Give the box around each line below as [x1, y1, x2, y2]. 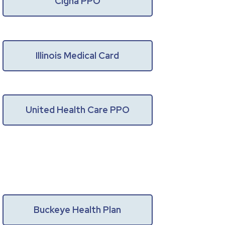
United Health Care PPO [25, 104, 130, 116]
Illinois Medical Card [36, 49, 120, 61]
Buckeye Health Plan [34, 204, 122, 216]
